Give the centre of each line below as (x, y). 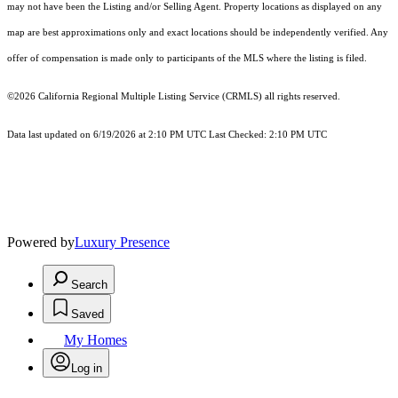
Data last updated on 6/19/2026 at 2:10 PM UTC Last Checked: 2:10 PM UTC (167, 135)
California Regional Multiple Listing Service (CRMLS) (150, 97)
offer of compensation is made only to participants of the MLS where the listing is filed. (187, 59)
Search (89, 285)
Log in (87, 369)
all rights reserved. (301, 97)
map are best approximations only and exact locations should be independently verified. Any (198, 33)
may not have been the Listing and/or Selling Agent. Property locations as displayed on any (195, 7)
